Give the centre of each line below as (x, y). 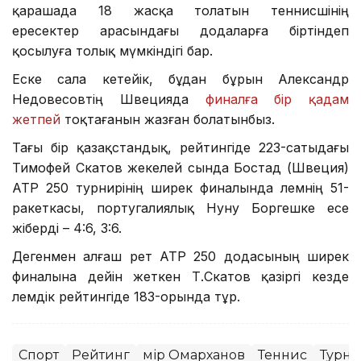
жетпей (38, 119)
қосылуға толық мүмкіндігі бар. (112, 50)
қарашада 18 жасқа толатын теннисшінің (180, 10)
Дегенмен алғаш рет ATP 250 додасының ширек (180, 256)
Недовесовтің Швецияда (109, 99)
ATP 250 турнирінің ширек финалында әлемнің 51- (180, 187)
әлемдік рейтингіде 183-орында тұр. (126, 296)
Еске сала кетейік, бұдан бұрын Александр (180, 79)
